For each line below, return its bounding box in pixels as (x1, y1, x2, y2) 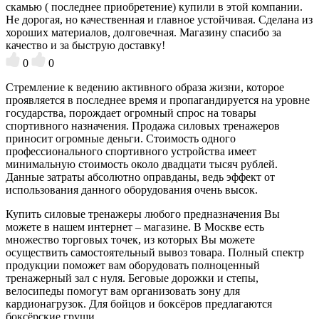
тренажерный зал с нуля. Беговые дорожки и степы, (6, 271, 258, 284)
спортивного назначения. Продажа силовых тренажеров (6, 119, 280, 132)
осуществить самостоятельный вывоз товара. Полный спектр (6, 246, 304, 258)
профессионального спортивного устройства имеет (6, 145, 256, 157)
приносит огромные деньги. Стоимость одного (6, 132, 236, 145)
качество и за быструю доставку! (6, 38, 165, 51)
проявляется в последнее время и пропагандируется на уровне (6, 93, 310, 106)
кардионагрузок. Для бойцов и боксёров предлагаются (6, 297, 272, 310)
